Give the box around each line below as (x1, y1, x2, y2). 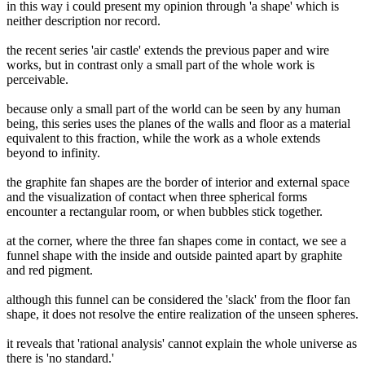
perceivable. (7, 72, 68, 86)
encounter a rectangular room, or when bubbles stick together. (7, 204, 323, 218)
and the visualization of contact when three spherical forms (7, 189, 307, 204)
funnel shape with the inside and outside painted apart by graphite (7, 248, 342, 262)
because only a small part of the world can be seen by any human (7, 101, 341, 116)
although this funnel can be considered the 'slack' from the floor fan (7, 292, 350, 306)
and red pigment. (7, 262, 93, 277)
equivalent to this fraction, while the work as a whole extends (7, 130, 320, 145)
